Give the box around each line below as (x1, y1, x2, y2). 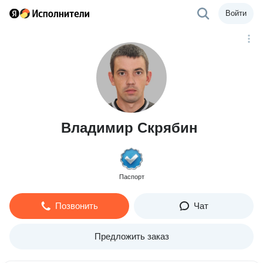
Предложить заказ (94, 231, 169, 241)
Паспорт (119, 173, 144, 180)
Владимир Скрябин (60, 120, 198, 136)
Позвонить (55, 201, 98, 211)
